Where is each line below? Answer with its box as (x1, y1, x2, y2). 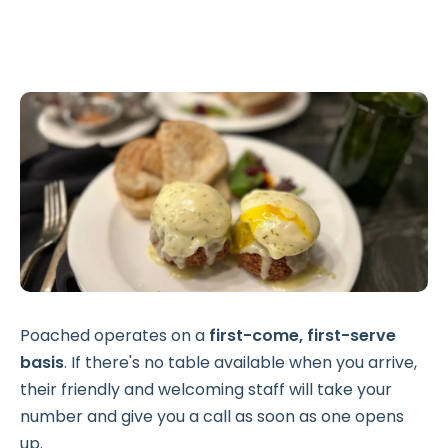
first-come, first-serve (209, 324, 396, 347)
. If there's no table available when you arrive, (64, 351, 417, 374)
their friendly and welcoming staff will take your (20, 378, 392, 401)
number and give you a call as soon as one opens (20, 405, 404, 428)
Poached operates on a (20, 324, 209, 347)
